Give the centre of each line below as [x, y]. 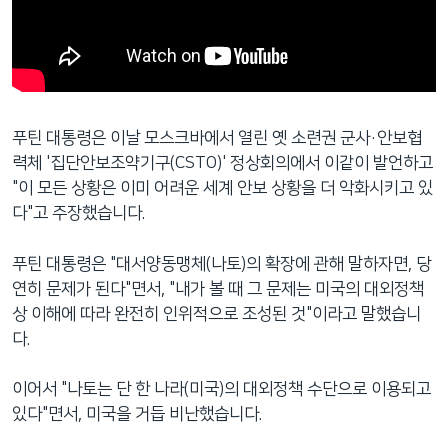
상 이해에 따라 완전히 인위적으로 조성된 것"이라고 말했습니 [216, 313]
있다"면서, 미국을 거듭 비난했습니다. [137, 414]
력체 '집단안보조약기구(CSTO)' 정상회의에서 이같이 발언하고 [222, 163]
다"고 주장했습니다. [78, 213]
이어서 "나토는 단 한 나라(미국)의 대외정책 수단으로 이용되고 [221, 389]
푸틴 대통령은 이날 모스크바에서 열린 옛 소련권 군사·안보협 [217, 138]
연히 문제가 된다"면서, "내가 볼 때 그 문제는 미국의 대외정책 [218, 288]
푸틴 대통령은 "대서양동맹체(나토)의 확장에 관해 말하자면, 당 [221, 263]
